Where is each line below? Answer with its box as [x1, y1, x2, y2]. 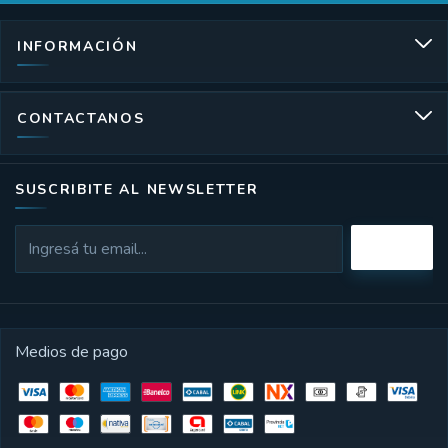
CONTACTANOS [17, 108, 145, 128]
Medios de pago [15, 340, 128, 363]
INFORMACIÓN [17, 36, 138, 56]
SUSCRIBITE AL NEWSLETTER [15, 179, 259, 199]
